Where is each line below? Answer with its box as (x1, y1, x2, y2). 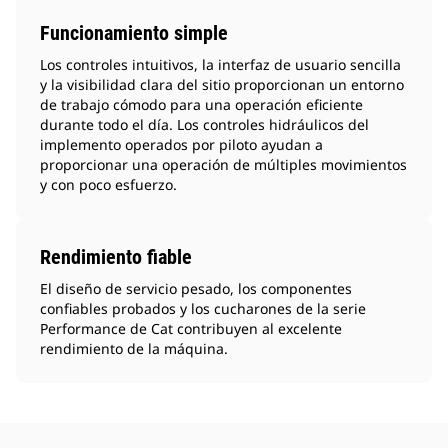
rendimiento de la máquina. (40, 339, 228, 358)
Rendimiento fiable (40, 245, 192, 269)
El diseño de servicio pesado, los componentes (40, 279, 352, 298)
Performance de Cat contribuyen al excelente (40, 319, 342, 338)
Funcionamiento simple (40, 21, 228, 45)
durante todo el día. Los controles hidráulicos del (40, 115, 369, 134)
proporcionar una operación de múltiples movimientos (40, 155, 407, 174)
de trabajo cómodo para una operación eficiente (40, 95, 363, 114)
